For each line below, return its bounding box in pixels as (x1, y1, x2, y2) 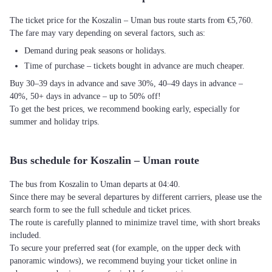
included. (10, 231, 41, 240)
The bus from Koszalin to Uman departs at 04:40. (10, 180, 180, 189)
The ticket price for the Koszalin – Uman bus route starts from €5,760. (10, 16, 253, 25)
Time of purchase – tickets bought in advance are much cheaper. (24, 61, 245, 70)
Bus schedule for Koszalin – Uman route (10, 154, 199, 166)
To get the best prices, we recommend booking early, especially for (10, 104, 240, 114)
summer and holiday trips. (10, 117, 100, 126)
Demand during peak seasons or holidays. (24, 46, 166, 55)
